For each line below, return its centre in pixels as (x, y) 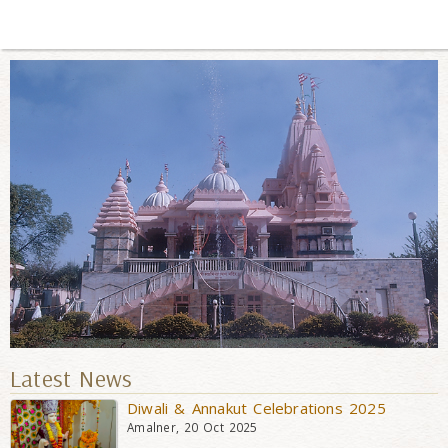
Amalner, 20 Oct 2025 (192, 426)
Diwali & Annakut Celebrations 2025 (256, 407)
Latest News (71, 377)
